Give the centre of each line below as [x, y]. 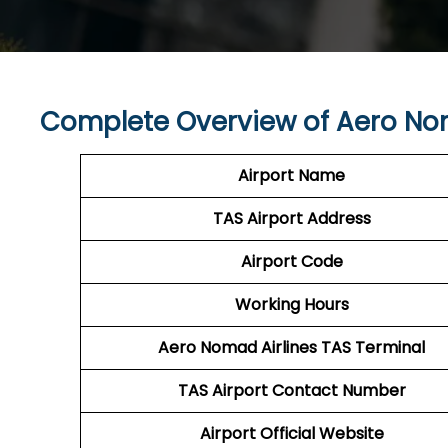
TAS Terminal [373, 347]
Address [338, 218]
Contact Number [336, 390]
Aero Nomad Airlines [237, 347]
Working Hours [291, 304]
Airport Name [291, 175]
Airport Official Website [291, 433]
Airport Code [291, 261]
